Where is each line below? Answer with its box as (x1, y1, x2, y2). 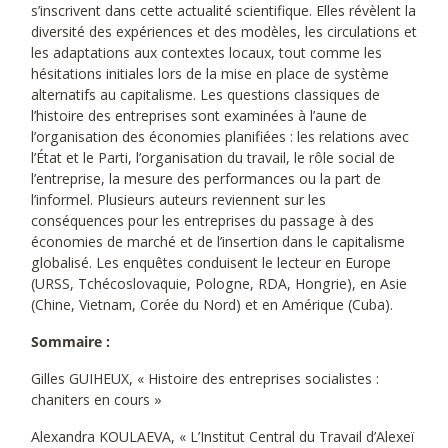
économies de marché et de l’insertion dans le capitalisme (31, 232, 405, 252)
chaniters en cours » (31, 390, 162, 410)
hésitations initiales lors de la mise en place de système (31, 64, 389, 84)
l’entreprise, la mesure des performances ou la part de (31, 169, 381, 189)
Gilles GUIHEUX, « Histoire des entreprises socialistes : (31, 369, 379, 389)
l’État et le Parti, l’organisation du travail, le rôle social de (31, 148, 395, 168)
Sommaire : (31, 332, 110, 352)
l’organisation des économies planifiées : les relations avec (31, 127, 409, 147)
